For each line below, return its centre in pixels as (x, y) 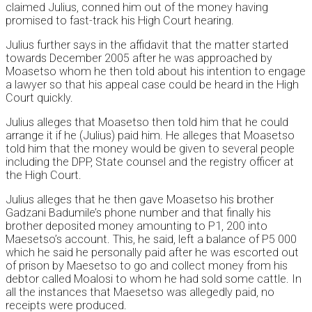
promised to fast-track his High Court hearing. (120, 21)
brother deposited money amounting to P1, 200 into (136, 226)
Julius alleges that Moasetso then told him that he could (147, 123)
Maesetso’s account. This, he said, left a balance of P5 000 (151, 240)
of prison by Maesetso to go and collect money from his (147, 266)
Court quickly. (39, 98)
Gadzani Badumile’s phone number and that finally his (138, 213)
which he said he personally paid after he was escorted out (152, 253)
